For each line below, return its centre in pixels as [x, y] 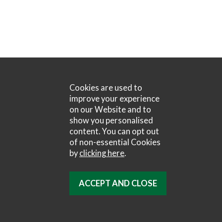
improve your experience [114, 99]
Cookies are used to [106, 88]
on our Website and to [110, 110]
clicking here [102, 153]
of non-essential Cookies [115, 142]
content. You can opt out [114, 131]
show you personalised [111, 120]
